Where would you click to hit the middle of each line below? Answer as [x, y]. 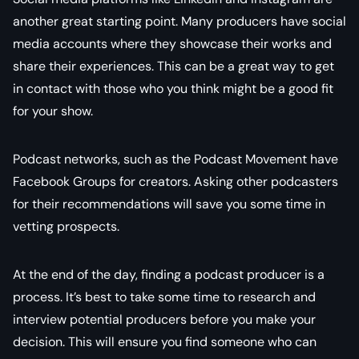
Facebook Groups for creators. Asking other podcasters [175, 181]
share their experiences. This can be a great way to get [173, 66]
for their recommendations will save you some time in [169, 204]
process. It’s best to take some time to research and [164, 296]
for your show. [53, 111]
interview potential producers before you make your [164, 319]
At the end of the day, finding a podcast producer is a [169, 274]
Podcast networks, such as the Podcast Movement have [175, 159]
